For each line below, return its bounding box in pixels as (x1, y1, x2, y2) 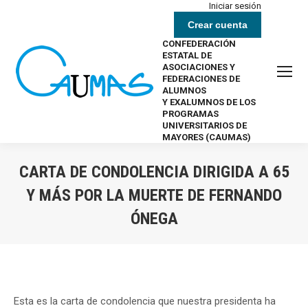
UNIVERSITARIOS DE (162, 120, 247, 131)
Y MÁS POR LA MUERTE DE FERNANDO (26, 186, 282, 205)
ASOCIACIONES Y (162, 62, 235, 72)
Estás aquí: (154, 233, 203, 245)
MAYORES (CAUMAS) (162, 132, 251, 142)
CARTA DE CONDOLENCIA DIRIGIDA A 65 (19, 162, 289, 181)
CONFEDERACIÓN (162, 38, 236, 49)
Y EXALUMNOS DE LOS (162, 97, 256, 107)
